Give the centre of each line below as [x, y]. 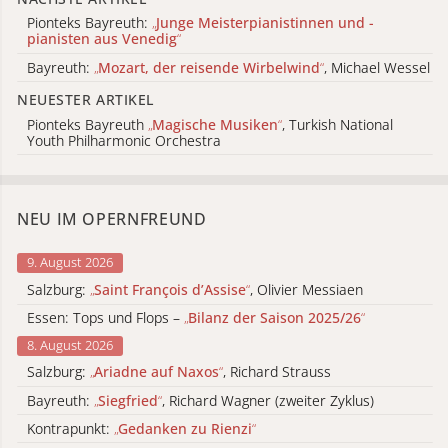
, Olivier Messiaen [306, 289]
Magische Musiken [215, 124]
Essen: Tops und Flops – [105, 318]
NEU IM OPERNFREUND [112, 219]
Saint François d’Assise [170, 289]
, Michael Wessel [377, 67]
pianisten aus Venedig [102, 39]
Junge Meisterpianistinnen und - [265, 23]
